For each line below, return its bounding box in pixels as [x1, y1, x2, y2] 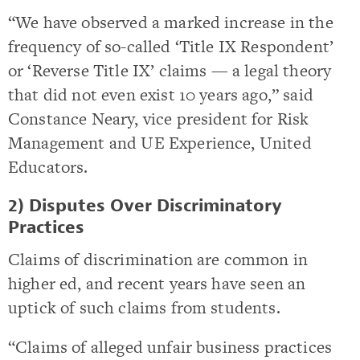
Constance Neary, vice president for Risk [8, 107, 309, 131]
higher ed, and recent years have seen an [8, 271, 306, 295]
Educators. [8, 155, 88, 179]
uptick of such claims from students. [8, 295, 280, 319]
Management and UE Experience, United [8, 131, 312, 155]
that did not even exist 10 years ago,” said [8, 83, 313, 107]
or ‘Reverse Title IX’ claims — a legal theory [8, 59, 332, 83]
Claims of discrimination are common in [8, 247, 309, 271]
